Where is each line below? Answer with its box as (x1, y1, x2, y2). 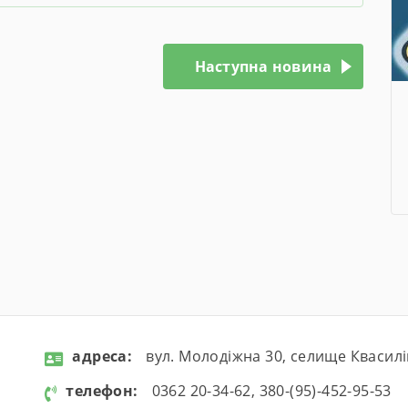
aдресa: (72, 346, 133, 366)
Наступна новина (194, 56, 332, 77)
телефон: (66, 381, 138, 401)
